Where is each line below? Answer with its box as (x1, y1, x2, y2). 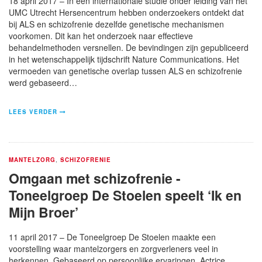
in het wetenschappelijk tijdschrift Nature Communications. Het (9, 53, 239, 65)
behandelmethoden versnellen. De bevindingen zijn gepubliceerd (9, 41, 249, 53)
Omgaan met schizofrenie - (9, 168, 181, 188)
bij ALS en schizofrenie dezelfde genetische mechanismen (9, 18, 224, 30)
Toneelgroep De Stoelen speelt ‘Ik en (9, 185, 242, 205)
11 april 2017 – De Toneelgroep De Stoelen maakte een (9, 230, 216, 243)
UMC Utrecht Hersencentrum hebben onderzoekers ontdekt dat (9, 6, 244, 18)
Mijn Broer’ (9, 202, 78, 222)
